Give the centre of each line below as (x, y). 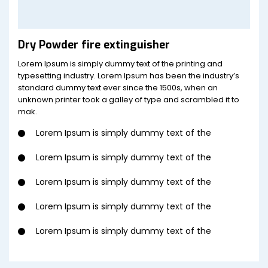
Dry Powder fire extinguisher (94, 45)
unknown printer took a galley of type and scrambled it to (129, 100)
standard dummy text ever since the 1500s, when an (118, 88)
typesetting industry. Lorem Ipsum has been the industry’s (129, 76)
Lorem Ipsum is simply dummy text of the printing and (120, 64)
